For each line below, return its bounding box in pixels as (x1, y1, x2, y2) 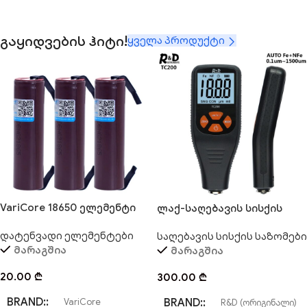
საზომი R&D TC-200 (157, 217, 260, 230)
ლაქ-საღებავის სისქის (157, 202, 282, 215)
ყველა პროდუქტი (127, 34, 227, 47)
